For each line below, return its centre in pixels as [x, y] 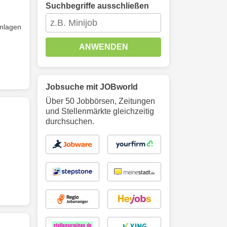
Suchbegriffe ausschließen [97, 6]
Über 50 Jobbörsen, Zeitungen [100, 101]
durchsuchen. [70, 121]
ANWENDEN [103, 47]
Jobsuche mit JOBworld [92, 87]
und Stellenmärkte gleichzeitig [100, 111]
